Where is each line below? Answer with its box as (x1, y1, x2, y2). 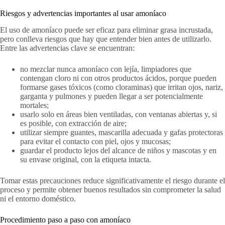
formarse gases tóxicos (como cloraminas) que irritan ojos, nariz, (20, 83, 223, 92)
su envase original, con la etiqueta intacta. (20, 155, 151, 164)
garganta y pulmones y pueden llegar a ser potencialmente (20, 92, 203, 101)
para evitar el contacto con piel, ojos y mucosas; (20, 137, 171, 146)
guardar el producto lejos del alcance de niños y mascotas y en (20, 146, 216, 155)
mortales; (20, 101, 49, 110)
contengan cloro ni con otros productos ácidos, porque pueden (20, 74, 216, 83)
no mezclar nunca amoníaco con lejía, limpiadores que (20, 65, 191, 74)
